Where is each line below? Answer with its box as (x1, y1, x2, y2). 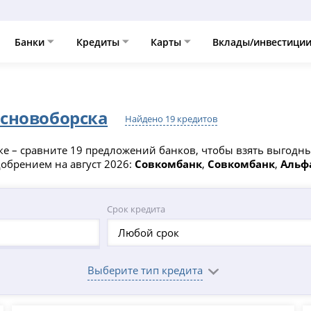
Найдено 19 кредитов (125, 112, 218, 125)
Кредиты (76, 35, 122, 49)
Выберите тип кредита (87, 263, 203, 278)
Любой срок (117, 226, 179, 240)
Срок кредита (106, 203, 165, 216)
